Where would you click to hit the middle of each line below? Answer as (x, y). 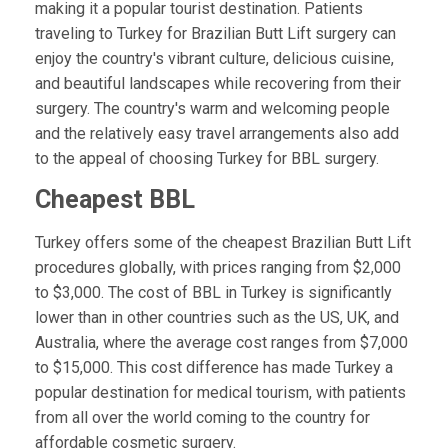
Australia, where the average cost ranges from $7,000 (221, 342)
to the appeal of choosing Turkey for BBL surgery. (206, 159)
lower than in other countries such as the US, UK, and (216, 317)
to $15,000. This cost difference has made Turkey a (213, 367)
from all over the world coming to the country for (202, 417)
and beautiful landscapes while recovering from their (217, 84)
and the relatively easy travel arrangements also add (216, 134)
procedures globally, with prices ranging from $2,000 (217, 267)
